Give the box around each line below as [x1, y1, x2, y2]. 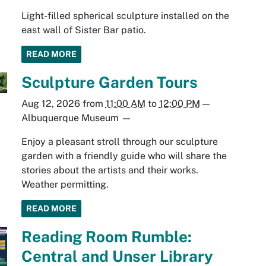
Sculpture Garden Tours [21, 73, 198, 92]
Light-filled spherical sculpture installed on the [21, 10, 229, 22]
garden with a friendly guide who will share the [21, 150, 227, 162]
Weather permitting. [21, 179, 109, 191]
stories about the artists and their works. [21, 164, 198, 176]
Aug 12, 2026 [21, 98, 80, 110]
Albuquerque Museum [21, 112, 119, 124]
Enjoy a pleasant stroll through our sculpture [21, 136, 218, 148]
